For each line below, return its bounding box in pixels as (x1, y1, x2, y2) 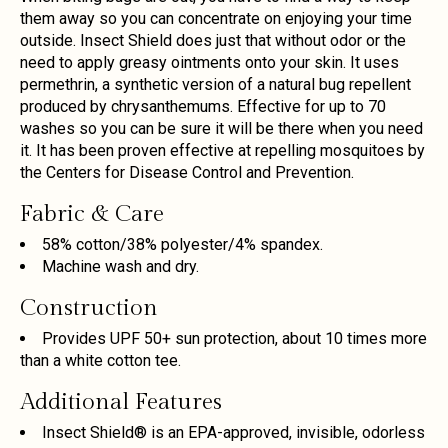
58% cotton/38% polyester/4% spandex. (42, 234, 323, 254)
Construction (20, 293, 158, 322)
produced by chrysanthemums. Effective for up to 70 (20, 96, 386, 116)
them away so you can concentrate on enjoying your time (20, 8, 412, 28)
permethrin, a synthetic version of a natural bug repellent (20, 74, 411, 94)
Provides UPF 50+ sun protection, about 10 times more (42, 328, 427, 348)
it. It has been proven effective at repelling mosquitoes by (20, 140, 425, 160)
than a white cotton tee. (20, 350, 181, 370)
